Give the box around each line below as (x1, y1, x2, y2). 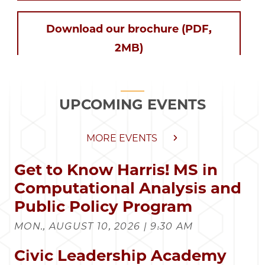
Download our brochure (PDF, (46, 22, 212, 35)
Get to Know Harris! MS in (14, 160, 218, 179)
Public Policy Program (14, 196, 192, 216)
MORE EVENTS (86, 132, 157, 144)
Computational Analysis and (14, 178, 241, 198)
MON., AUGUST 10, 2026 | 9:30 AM (14, 220, 193, 232)
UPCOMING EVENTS (59, 95, 206, 113)
